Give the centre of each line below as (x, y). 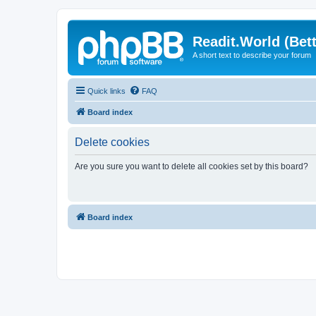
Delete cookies (112, 142)
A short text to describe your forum (252, 55)
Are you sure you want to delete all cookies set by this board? (192, 166)
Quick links (107, 91)
